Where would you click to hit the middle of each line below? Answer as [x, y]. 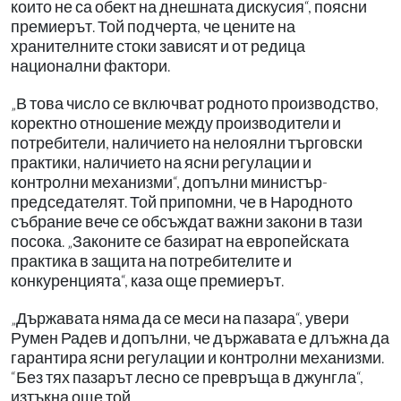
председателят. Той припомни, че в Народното [182, 201]
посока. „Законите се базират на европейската [180, 241]
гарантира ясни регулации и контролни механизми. [197, 357]
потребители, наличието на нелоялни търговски [187, 142]
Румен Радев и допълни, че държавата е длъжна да [200, 337]
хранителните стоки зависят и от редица [158, 46]
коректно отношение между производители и [176, 123]
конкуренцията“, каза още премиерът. [147, 280]
